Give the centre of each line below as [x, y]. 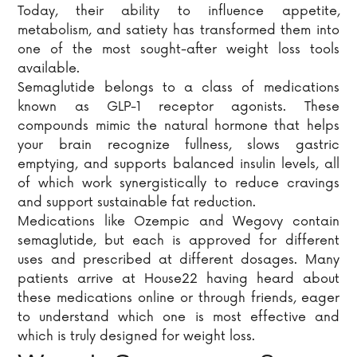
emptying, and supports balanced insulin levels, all [178, 165]
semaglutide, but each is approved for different [178, 241]
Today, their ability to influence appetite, [178, 12]
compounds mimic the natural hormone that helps [178, 126]
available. [49, 69]
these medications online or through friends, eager [178, 298]
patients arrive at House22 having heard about [178, 279]
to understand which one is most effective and [178, 318]
